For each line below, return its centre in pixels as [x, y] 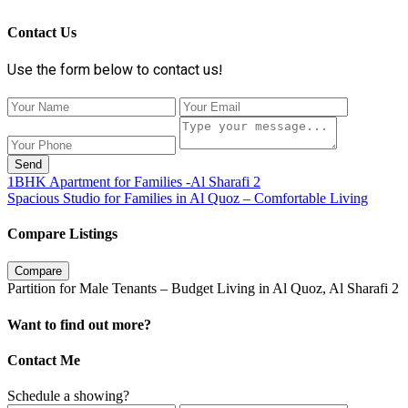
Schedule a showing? [68, 396]
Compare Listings [62, 234]
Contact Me [44, 360]
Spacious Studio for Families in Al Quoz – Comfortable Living [188, 198]
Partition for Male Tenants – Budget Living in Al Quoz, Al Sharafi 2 [203, 289]
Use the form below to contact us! [115, 71]
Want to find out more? [79, 324]
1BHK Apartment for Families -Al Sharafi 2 [134, 181]
